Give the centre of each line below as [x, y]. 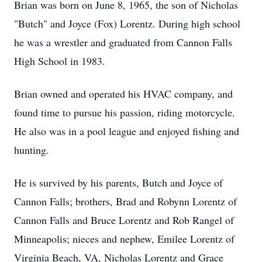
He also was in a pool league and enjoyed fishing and [127, 131]
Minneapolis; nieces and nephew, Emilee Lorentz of [124, 239]
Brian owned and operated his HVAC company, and [123, 94]
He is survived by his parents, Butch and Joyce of [118, 182]
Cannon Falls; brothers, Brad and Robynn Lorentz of [125, 201]
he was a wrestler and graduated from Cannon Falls [123, 42]
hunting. [32, 150]
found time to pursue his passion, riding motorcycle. [125, 112]
